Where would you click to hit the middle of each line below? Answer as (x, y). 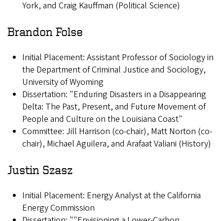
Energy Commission (58, 208)
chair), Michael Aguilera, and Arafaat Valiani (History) (118, 144)
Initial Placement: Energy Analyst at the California (111, 196)
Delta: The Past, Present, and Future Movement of (114, 107)
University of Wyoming (63, 82)
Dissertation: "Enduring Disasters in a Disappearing (114, 95)
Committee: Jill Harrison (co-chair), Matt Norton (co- (117, 132)
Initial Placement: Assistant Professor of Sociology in (118, 58)
